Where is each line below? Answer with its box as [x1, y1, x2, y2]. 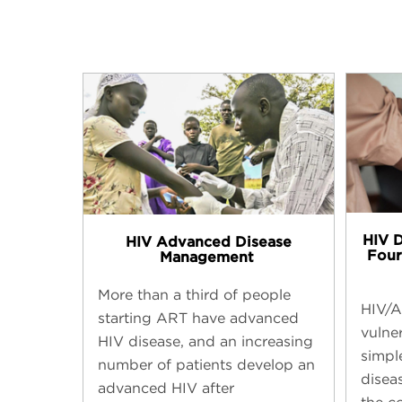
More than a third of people [98, 285, 291, 303]
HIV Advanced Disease [126, 232, 293, 250]
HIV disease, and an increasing [98, 332, 313, 350]
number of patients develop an [98, 355, 315, 373]
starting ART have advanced [98, 309, 299, 327]
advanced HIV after [98, 379, 234, 397]
